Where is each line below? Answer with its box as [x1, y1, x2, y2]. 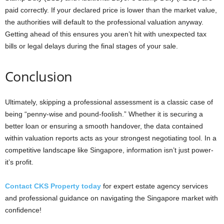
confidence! [5, 205, 41, 214]
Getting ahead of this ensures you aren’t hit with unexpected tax [5, 29, 206, 38]
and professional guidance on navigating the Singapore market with [5, 193, 218, 202]
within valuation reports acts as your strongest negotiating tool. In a [5, 133, 216, 142]
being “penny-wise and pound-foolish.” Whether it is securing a [5, 109, 203, 118]
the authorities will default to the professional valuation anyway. [5, 17, 203, 26]
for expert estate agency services [101, 181, 208, 190]
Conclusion [5, 66, 72, 85]
